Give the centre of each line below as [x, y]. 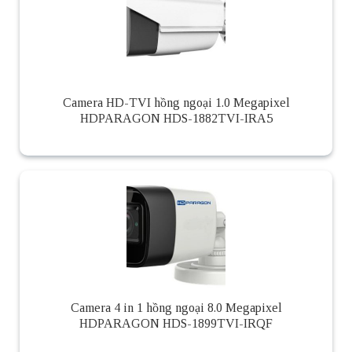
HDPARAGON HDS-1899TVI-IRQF [176, 323]
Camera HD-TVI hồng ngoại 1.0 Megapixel [176, 102]
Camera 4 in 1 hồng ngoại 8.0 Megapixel [176, 307]
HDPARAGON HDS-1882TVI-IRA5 [176, 118]
